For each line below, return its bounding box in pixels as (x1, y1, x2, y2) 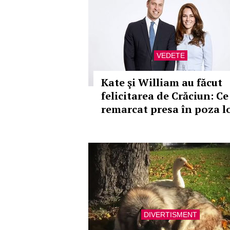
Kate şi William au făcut (101, 75, 222, 89)
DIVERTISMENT (144, 210, 197, 219)
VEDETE (156, 51, 185, 60)
